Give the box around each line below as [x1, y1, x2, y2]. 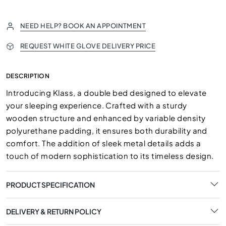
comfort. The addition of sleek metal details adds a [6, 138, 201, 148]
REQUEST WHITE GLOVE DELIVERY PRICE [20, 42, 156, 50]
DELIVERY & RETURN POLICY [6, 206, 101, 216]
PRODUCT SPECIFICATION [6, 180, 95, 189]
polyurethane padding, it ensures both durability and [6, 126, 207, 135]
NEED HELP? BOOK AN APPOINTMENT [20, 22, 146, 30]
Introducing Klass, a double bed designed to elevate [6, 88, 207, 97]
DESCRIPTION [6, 72, 50, 80]
